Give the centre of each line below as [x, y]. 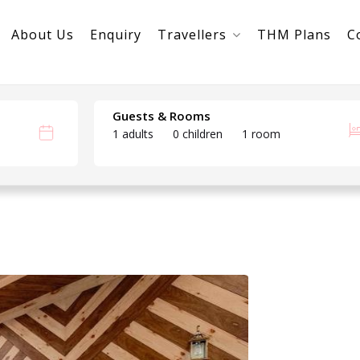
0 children [198, 134]
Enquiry [115, 34]
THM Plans [294, 34]
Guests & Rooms [162, 116]
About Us [42, 34]
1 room [262, 134]
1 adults [133, 134]
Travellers [192, 34]
